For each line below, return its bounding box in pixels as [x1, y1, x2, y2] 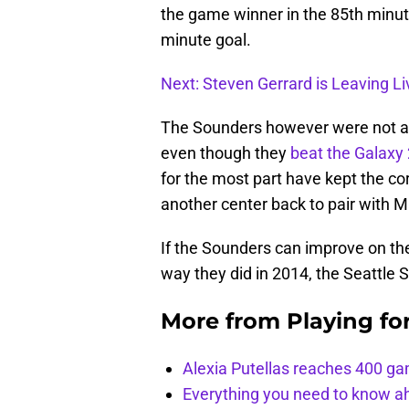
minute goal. [161, 29, 251, 49]
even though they [161, 142, 290, 163]
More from [161, 307, 287, 334]
